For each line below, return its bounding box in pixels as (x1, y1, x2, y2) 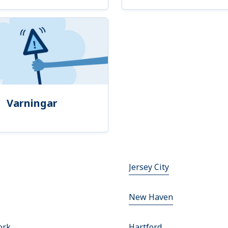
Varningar (7, 96, 58, 110)
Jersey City (128, 161, 169, 173)
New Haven (128, 191, 173, 203)
